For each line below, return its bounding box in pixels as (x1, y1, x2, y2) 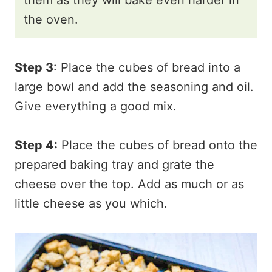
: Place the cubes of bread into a (53, 59, 240, 75)
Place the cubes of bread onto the (58, 137, 257, 152)
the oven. (24, 12, 78, 27)
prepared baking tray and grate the (15, 157, 214, 172)
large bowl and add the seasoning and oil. (15, 79, 254, 94)
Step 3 (15, 59, 53, 75)
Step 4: (15, 137, 58, 152)
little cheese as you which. (15, 195, 168, 211)
